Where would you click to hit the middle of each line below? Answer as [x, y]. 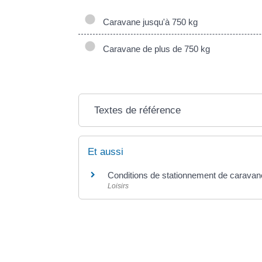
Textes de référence [138, 110]
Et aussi [106, 151]
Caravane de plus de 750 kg [154, 49]
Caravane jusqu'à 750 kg [148, 22]
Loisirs [118, 186]
